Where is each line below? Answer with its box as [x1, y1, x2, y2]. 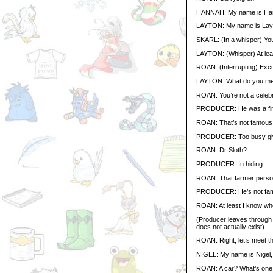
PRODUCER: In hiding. [196, 160, 264, 168]
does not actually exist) [196, 222, 264, 230]
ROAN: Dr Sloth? [196, 146, 247, 154]
